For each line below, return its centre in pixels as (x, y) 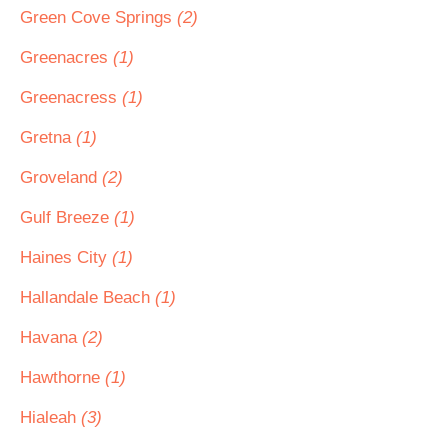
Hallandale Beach (87, 297)
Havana (51, 337)
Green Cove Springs (98, 17)
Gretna (48, 137)
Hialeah (50, 417)
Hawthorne (62, 377)
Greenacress (71, 97)
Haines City (66, 257)
